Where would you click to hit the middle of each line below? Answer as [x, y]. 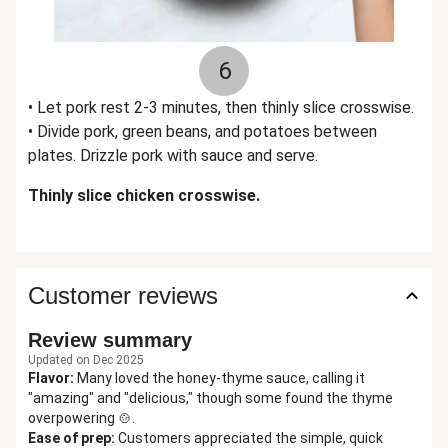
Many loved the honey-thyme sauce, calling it [221, 378]
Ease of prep [69, 438]
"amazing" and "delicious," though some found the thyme [210, 398]
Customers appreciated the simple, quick [250, 438]
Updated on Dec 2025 [86, 360]
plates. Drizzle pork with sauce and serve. [173, 155]
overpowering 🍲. [81, 418]
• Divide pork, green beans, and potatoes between [202, 131]
